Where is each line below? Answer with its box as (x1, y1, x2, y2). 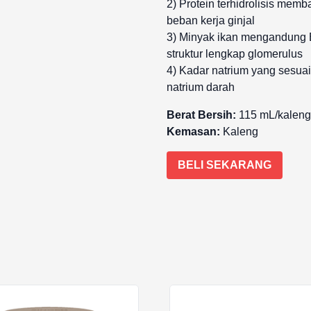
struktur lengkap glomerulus (167, 48, 303, 60)
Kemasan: (167, 126, 220, 137)
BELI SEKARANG (178, 159, 271, 171)
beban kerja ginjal (167, 15, 255, 26)
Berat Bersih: (167, 109, 236, 121)
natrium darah (167, 81, 235, 93)
